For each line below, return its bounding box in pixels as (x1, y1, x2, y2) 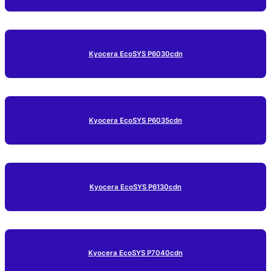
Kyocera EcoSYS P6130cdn (90, 182, 181, 191)
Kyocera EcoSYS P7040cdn (88, 249, 183, 258)
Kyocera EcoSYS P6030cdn (88, 49, 183, 58)
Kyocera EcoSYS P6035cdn (89, 116, 182, 125)
